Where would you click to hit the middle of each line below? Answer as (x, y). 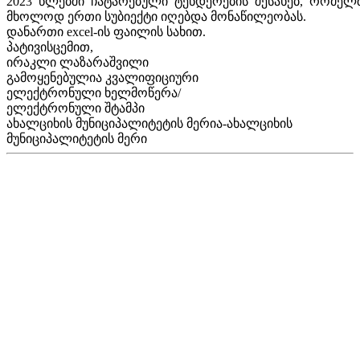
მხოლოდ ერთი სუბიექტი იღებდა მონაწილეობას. (156, 16)
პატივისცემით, (50, 47)
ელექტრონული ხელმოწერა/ (94, 93)
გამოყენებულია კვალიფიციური (102, 78)
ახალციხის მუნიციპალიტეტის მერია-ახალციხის (149, 123)
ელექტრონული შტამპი (76, 108)
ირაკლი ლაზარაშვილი (78, 62)
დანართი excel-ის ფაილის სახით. (106, 32)
